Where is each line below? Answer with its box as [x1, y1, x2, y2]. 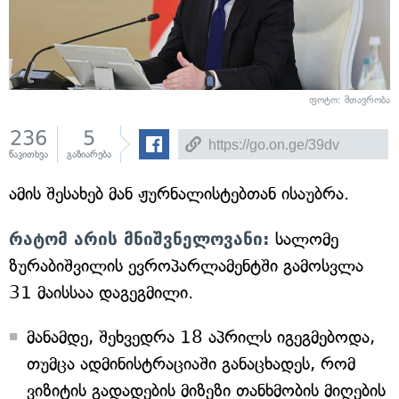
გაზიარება [67, 149, 111, 160]
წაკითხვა [9, 149, 48, 160]
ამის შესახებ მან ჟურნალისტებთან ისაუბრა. [9, 183, 349, 204]
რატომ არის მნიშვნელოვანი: [9, 229, 270, 248]
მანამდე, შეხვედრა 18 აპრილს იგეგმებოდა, [27, 327, 375, 347]
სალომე [270, 229, 338, 249]
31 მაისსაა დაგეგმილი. [9, 282, 193, 303]
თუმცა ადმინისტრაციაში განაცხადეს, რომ [27, 354, 355, 374]
